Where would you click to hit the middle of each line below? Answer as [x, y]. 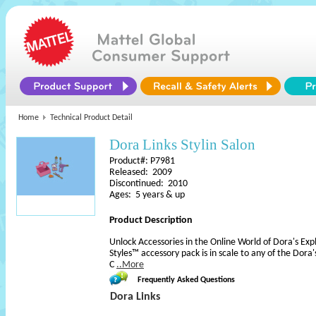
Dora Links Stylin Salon [182, 145]
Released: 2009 [141, 172]
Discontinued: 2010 [148, 184]
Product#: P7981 [142, 161]
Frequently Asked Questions [186, 280]
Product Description [151, 220]
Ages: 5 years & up [147, 195]
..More [130, 265]
